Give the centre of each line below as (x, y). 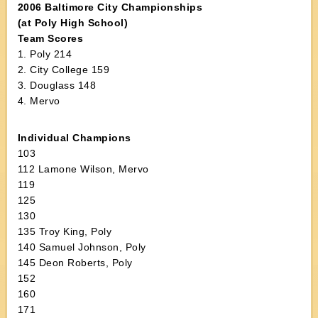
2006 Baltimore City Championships (110, 7)
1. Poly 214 (45, 54)
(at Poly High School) (73, 23)
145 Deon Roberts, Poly (75, 263)
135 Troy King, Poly (65, 231)
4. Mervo (39, 101)
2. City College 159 (64, 70)
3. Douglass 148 (57, 85)
